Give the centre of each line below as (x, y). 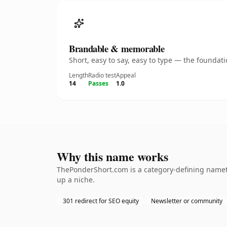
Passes (98, 83)
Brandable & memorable (117, 48)
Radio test (102, 75)
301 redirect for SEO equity (101, 201)
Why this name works (112, 156)
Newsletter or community (187, 201)
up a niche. (76, 180)
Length (79, 75)
